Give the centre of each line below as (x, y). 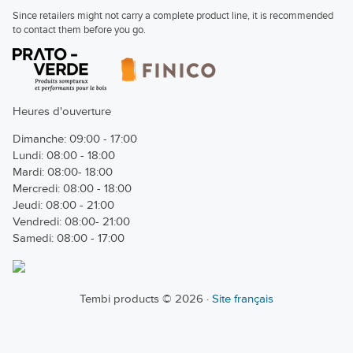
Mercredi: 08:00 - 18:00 (72, 189)
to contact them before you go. (79, 30)
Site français (243, 299)
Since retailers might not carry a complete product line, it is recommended (173, 16)
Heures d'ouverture (62, 111)
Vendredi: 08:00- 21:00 (71, 222)
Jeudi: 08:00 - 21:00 (63, 205)
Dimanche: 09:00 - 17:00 (75, 139)
